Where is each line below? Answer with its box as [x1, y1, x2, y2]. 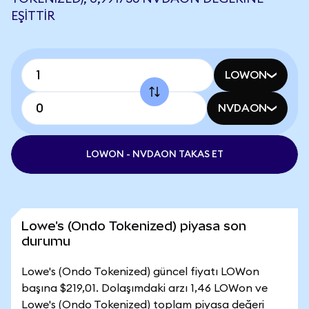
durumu [21, 234, 70, 248]
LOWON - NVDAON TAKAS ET [86, 150, 223, 159]
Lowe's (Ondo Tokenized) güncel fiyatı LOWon [21, 266, 259, 277]
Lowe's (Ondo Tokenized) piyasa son [21, 219, 246, 233]
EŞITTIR [11, 10, 55, 22]
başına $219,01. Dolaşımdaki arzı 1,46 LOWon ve [21, 283, 268, 294]
